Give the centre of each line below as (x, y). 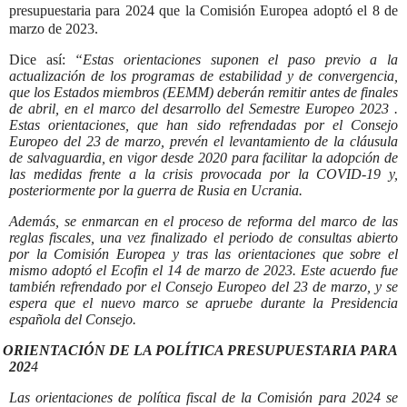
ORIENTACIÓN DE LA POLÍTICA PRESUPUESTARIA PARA (200, 351)
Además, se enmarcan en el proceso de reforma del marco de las (203, 222)
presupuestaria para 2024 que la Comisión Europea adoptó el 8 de (203, 10)
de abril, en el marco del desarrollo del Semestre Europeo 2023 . (203, 109)
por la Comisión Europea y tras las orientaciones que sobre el (203, 254)
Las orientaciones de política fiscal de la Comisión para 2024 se (203, 397)
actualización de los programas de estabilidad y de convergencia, (203, 76)
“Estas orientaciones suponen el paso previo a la (237, 60)
